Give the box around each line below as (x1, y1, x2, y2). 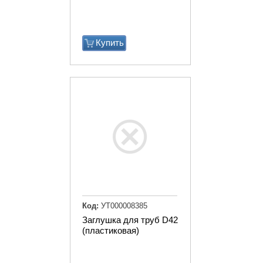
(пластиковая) (82, 225, 139, 235)
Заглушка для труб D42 (82, 214, 178, 225)
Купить (96, 38, 124, 48)
